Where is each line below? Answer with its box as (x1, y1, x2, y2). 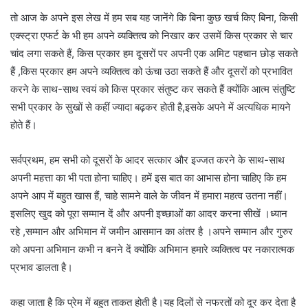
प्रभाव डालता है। (10, 260, 73, 274)
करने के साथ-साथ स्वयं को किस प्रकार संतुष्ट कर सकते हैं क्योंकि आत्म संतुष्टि (10, 82, 296, 96)
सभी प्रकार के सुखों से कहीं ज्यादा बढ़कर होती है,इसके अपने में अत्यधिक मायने (10, 100, 291, 113)
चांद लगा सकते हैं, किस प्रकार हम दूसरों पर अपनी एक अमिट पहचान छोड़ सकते (10, 46, 298, 60)
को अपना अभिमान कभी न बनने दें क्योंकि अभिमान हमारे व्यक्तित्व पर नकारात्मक (10, 242, 294, 256)
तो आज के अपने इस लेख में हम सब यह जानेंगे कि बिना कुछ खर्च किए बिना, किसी (10, 10, 298, 24)
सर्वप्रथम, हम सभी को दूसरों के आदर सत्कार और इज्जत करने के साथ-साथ (10, 153, 285, 166)
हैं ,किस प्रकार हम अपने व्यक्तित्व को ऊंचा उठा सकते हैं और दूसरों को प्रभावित (10, 64, 292, 78)
